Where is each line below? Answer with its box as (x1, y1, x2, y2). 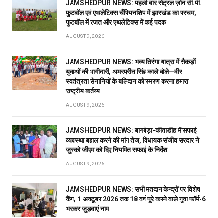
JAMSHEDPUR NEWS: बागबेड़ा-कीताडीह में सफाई (66, 126, 197, 134)
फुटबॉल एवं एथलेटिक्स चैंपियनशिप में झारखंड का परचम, (66, 8, 196, 17)
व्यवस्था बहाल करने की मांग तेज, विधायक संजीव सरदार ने (66, 136, 199, 144)
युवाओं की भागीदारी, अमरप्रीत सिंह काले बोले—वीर (66, 67, 182, 75)
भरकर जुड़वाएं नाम (66, 204, 109, 213)
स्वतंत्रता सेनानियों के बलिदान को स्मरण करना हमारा (66, 77, 188, 85)
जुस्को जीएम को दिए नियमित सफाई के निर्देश (66, 145, 167, 154)
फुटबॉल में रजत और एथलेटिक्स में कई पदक (66, 18, 166, 26)
